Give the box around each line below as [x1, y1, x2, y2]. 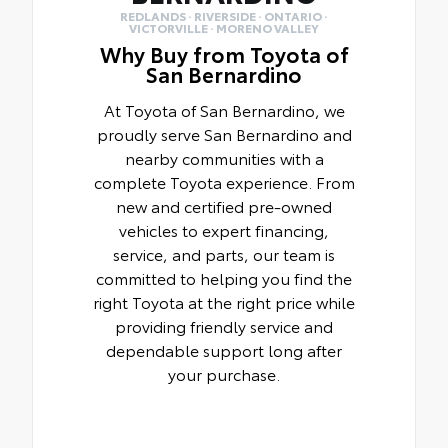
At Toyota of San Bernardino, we [103, 98, 345, 122]
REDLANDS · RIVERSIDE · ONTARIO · [120, 7, 328, 25]
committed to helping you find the [96, 266, 352, 290]
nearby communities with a [124, 146, 324, 170]
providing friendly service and [115, 314, 333, 338]
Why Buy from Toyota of [99, 39, 349, 69]
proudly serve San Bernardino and [96, 122, 352, 146]
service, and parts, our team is [113, 242, 335, 266]
